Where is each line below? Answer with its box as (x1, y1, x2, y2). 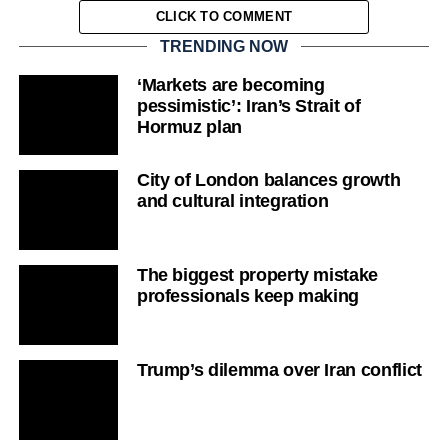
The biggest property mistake (136, 264, 379, 285)
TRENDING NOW (159, 37, 288, 55)
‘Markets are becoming (136, 74, 325, 95)
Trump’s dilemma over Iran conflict (136, 359, 422, 380)
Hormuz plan (136, 116, 242, 137)
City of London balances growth (136, 169, 401, 190)
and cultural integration (136, 190, 329, 211)
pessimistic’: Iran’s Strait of (136, 95, 361, 116)
